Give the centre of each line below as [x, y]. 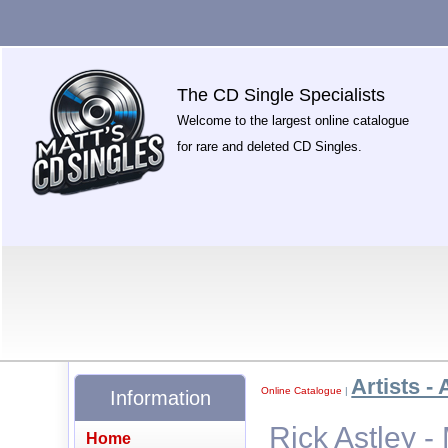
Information [160, 397]
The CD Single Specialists [281, 95]
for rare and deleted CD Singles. [270, 146]
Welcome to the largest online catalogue [293, 120]
